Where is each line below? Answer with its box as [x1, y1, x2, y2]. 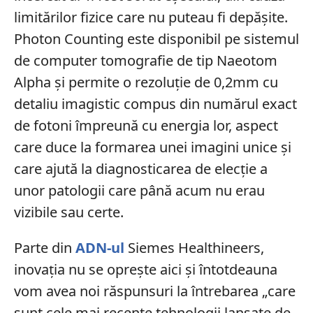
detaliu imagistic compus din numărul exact [13, 94, 297, 113]
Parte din [13, 238, 75, 257]
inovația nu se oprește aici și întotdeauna [13, 259, 277, 279]
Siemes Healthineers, [124, 238, 264, 257]
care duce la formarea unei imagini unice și [13, 137, 291, 156]
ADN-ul [75, 238, 124, 257]
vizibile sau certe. [13, 202, 124, 221]
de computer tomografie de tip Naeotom [13, 50, 277, 70]
